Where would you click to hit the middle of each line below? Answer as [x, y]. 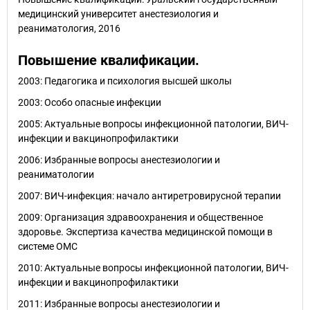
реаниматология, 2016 [69, 28]
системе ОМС [48, 246]
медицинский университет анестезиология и [118, 14]
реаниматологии [56, 174]
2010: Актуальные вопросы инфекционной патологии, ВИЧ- [153, 268]
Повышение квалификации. [109, 60]
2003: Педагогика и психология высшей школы [125, 81]
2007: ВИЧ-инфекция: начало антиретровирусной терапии [149, 196]
